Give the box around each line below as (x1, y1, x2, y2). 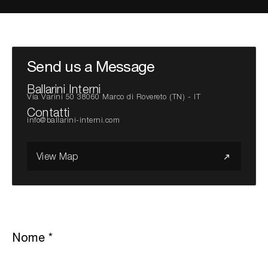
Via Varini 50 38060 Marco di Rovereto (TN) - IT (27, 94, 201, 101)
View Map (36, 153, 79, 162)
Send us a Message (27, 57, 155, 75)
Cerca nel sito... (11, 35, 77, 47)
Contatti (27, 108, 70, 119)
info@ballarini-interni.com (27, 117, 120, 124)
